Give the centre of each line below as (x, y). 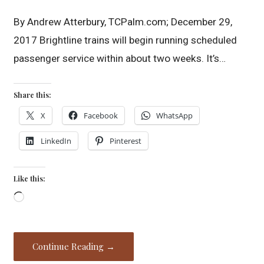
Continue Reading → (74, 247)
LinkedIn (56, 141)
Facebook (101, 115)
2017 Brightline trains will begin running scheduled (126, 40)
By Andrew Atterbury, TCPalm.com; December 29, (123, 22)
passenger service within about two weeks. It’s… (120, 58)
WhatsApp (175, 115)
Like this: (30, 178)
